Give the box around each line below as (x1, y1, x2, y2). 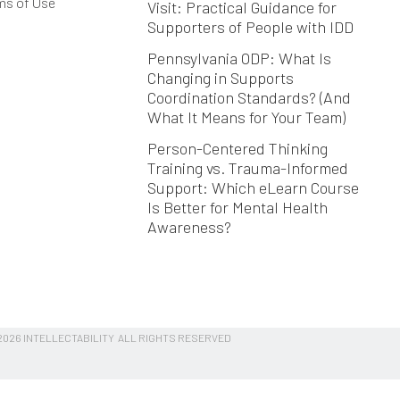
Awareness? (146, 217, 231, 237)
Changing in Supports (146, 68, 294, 88)
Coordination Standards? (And (146, 87, 351, 108)
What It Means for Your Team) (146, 107, 346, 128)
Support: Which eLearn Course (146, 178, 359, 198)
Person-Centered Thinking (146, 138, 328, 159)
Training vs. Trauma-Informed (146, 158, 348, 179)
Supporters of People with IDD (146, 17, 357, 37)
